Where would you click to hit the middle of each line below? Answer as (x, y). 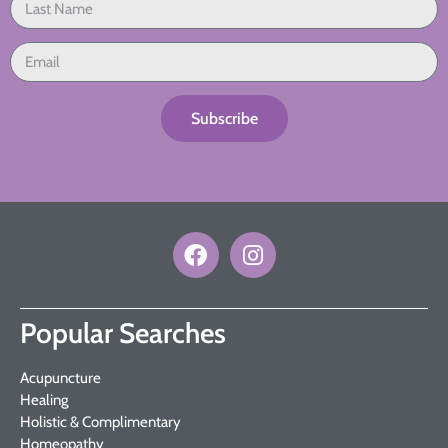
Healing (44, 400)
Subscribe (224, 118)
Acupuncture (60, 378)
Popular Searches (123, 333)
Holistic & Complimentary (100, 422)
